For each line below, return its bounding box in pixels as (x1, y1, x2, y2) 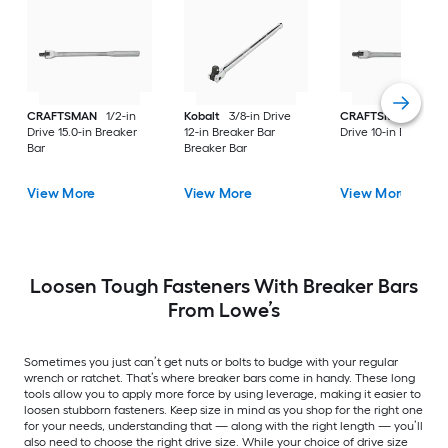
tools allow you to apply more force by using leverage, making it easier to (24, 386, 421, 401)
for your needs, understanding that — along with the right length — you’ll (24, 418, 423, 433)
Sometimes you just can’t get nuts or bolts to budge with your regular (24, 354, 398, 369)
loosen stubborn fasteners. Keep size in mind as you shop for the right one (24, 402, 423, 417)
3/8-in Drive (228, 109, 291, 124)
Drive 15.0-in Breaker (27, 125, 138, 140)
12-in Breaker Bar (183, 125, 275, 140)
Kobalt (183, 109, 220, 124)
